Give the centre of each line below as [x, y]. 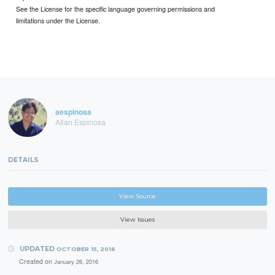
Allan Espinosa [80, 122]
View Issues [137, 220]
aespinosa [73, 112]
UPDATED [37, 249]
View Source [137, 196]
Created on [36, 261]
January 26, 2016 [76, 261]
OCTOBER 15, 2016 [86, 249]
